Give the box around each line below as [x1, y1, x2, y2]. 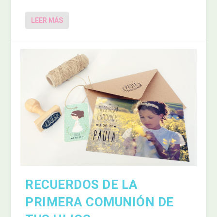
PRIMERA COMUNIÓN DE [25, 195, 174, 210]
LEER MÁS [31, 16, 63, 25]
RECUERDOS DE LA [25, 177, 138, 192]
